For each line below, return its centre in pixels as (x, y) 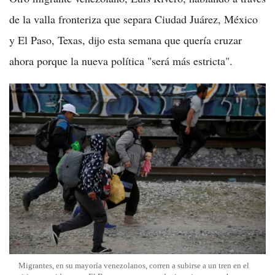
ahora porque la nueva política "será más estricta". (121, 60)
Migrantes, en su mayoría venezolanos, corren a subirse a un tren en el (134, 266)
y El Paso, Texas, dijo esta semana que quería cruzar (126, 40)
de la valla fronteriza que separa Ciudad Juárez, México (134, 19)
